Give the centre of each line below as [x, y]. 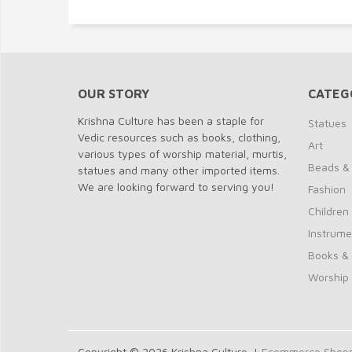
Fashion [326, 189]
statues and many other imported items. [179, 170]
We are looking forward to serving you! [176, 187]
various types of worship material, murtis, [182, 154]
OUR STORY [114, 93]
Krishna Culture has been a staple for [171, 121]
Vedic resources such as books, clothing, [179, 137]
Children [328, 211]
